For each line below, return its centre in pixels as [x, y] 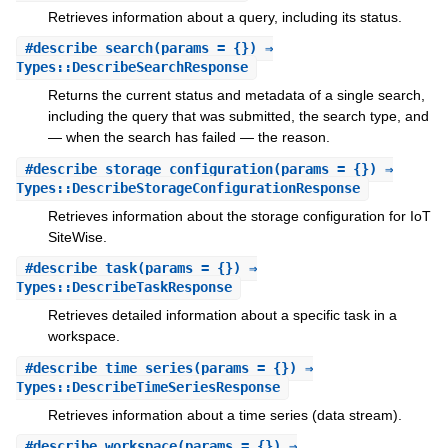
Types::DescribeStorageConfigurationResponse [187, 187]
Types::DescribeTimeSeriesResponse [147, 386]
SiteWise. [77, 236]
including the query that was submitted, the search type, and [238, 116]
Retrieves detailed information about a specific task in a [222, 315]
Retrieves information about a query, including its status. [224, 16]
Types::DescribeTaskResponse [123, 287]
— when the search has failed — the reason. [188, 137]
